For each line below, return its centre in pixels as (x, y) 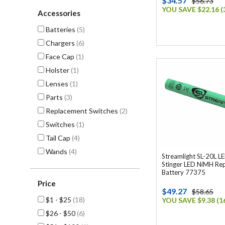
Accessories (59, 13)
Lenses (57, 84)
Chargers (60, 43)
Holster (58, 70)
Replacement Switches (82, 111)
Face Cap (60, 57)
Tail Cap (58, 138)
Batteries (61, 29)
